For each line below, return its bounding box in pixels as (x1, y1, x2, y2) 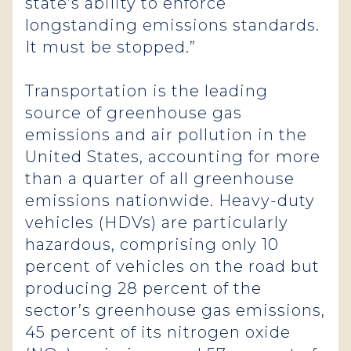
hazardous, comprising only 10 (25, 235, 279, 254)
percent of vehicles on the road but (25, 257, 320, 276)
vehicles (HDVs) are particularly (25, 213, 288, 232)
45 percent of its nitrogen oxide (25, 323, 291, 342)
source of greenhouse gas (25, 103, 242, 122)
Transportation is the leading (25, 81, 268, 100)
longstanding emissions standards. (25, 16, 320, 34)
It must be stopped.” (25, 38, 196, 56)
